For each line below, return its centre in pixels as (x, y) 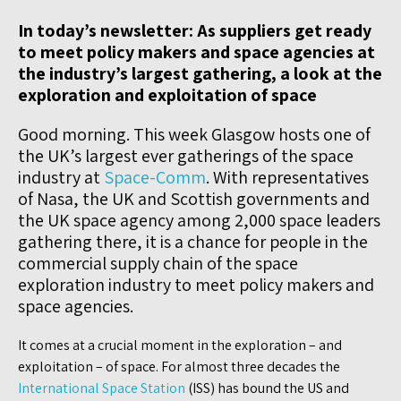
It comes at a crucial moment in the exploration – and (180, 345)
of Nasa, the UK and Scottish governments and (194, 198)
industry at (61, 177)
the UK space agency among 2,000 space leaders (199, 220)
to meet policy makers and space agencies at (196, 51)
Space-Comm (155, 177)
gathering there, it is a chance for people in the (193, 241)
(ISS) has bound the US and (267, 388)
